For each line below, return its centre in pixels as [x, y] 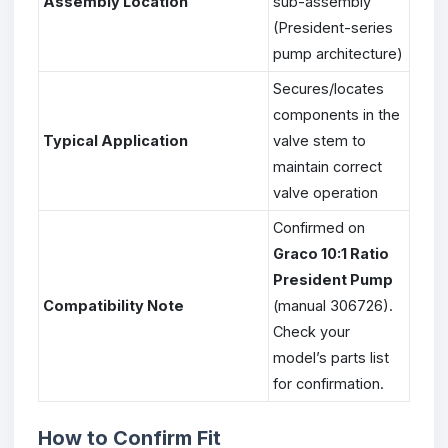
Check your [311, 331]
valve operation [325, 192]
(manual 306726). [333, 305]
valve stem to [319, 140]
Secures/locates [328, 88]
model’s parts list [331, 357]
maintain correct [327, 166]
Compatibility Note [113, 305]
